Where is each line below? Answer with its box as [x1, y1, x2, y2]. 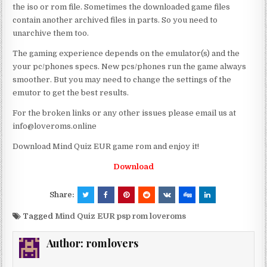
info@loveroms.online [13, 121, 97, 131]
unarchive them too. [13, 28, 89, 38]
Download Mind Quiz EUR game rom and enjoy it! [13, 141, 200, 151]
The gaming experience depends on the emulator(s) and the [13, 48, 240, 58]
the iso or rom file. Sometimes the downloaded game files [13, 2, 231, 11]
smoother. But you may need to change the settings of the [13, 74, 232, 84]
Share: [49, 190, 76, 199]
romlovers [86, 235, 139, 250]
